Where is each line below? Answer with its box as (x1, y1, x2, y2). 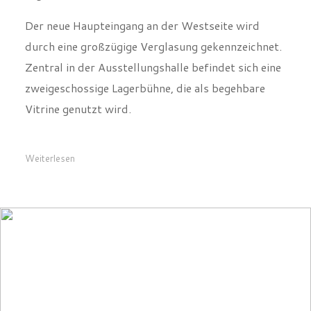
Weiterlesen (24, 157, 75, 170)
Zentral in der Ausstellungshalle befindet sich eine (24, 64, 281, 81)
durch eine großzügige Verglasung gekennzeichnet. (24, 43, 282, 60)
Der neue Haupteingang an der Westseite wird (24, 22, 260, 39)
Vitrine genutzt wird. (24, 106, 131, 122)
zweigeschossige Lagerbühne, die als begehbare (24, 85, 265, 101)
